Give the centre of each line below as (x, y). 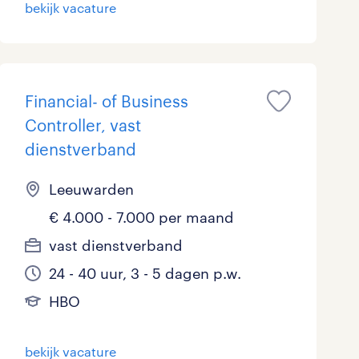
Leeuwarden (91, 190)
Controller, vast (83, 125)
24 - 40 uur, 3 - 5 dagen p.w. (145, 274)
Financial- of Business (106, 101)
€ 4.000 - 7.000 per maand (141, 218)
